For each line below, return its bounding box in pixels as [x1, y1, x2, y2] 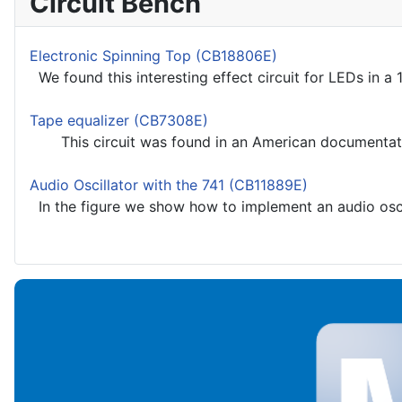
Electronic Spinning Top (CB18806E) [30, 47, 277, 66]
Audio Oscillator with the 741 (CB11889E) [30, 176, 308, 195]
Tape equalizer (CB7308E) [30, 111, 208, 130]
